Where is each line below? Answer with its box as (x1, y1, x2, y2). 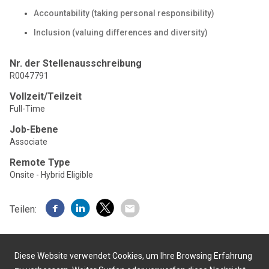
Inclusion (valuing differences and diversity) (34, 28, 208, 37)
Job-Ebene (10, 124, 58, 135)
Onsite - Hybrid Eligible (10, 170, 93, 180)
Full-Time (10, 104, 45, 113)
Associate (10, 137, 47, 147)
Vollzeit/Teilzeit (10, 91, 82, 102)
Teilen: (10, 204, 37, 215)
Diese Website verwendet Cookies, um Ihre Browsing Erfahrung (14, 251, 252, 261)
